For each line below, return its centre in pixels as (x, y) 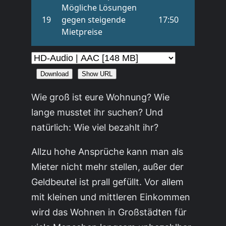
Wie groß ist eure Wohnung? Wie (101, 97)
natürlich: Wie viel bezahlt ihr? (95, 127)
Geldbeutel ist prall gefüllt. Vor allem (108, 182)
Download (55, 74)
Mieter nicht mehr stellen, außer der (108, 167)
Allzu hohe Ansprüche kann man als (107, 152)
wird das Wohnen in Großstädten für (109, 212)
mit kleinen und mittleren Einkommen (111, 197)
